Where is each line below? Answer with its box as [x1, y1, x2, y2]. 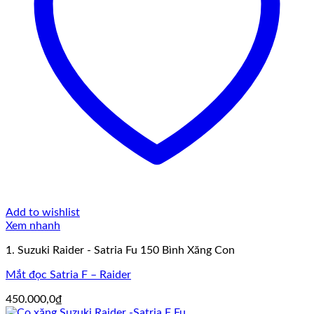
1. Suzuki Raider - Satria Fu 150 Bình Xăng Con [6, 245, 235, 257]
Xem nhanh [6, 220, 60, 232]
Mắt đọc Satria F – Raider [6, 269, 131, 281]
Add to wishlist [6, 207, 80, 219]
